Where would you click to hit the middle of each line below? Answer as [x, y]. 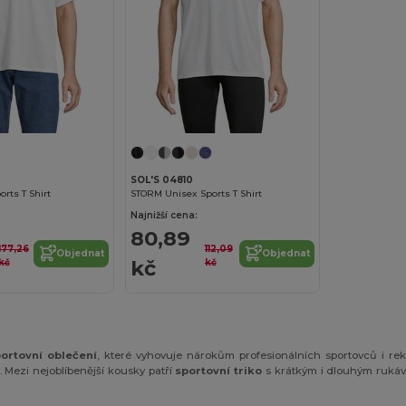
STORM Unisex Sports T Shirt [197, 193]
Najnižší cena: [164, 215]
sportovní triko [219, 370]
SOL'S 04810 [162, 179]
